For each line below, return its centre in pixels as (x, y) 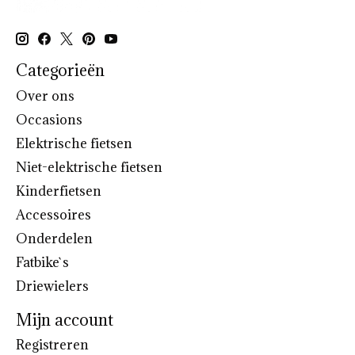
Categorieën (60, 71)
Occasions (49, 119)
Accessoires (53, 214)
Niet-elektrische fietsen (89, 167)
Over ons (45, 95)
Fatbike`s (42, 262)
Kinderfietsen (59, 191)
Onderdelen (54, 238)
